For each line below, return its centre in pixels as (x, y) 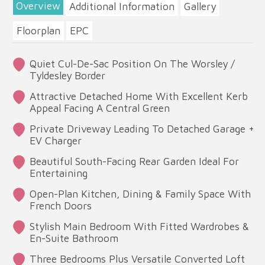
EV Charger (56, 141)
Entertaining (59, 173)
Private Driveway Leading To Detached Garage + (142, 129)
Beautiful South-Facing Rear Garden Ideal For (134, 161)
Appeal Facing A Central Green (100, 108)
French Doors (61, 206)
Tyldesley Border (67, 76)
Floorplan (38, 31)
